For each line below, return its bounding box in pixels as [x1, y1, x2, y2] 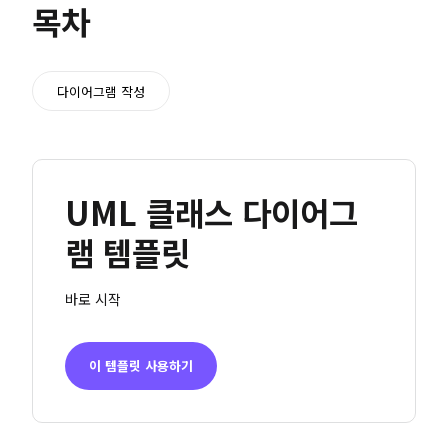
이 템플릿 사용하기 [89, 355, 193, 375]
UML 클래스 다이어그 [65, 188, 358, 235]
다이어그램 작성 [57, 81, 145, 101]
